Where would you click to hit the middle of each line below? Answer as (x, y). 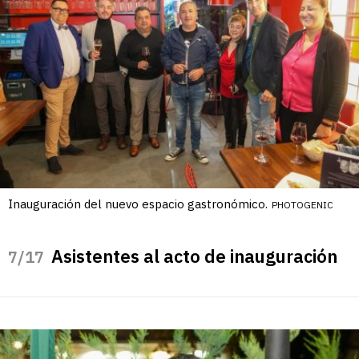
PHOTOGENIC (303, 204)
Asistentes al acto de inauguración (194, 256)
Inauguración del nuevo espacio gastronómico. (138, 204)
